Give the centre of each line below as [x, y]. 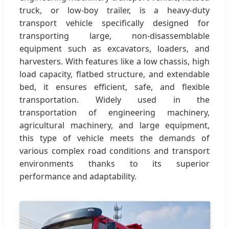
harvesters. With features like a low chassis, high [114, 61]
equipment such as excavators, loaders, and [114, 48]
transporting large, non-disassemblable [114, 36]
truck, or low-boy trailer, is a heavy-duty [114, 10]
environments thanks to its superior [114, 163]
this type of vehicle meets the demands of [114, 138]
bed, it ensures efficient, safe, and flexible [114, 87]
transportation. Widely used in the [114, 99]
